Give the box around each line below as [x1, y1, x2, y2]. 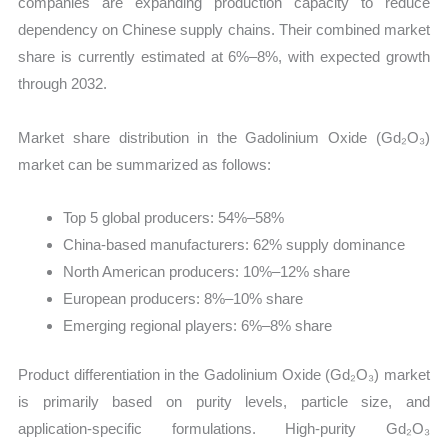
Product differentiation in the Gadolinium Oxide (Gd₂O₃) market [18, 366, 430, 384]
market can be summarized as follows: [18, 155, 272, 173]
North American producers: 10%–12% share [63, 262, 351, 280]
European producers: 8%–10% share [63, 289, 304, 307]
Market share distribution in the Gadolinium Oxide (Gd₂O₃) [18, 128, 430, 146]
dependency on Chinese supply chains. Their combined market [18, 21, 430, 39]
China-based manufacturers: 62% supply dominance [63, 235, 406, 253]
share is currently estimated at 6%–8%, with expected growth [18, 48, 430, 66]
